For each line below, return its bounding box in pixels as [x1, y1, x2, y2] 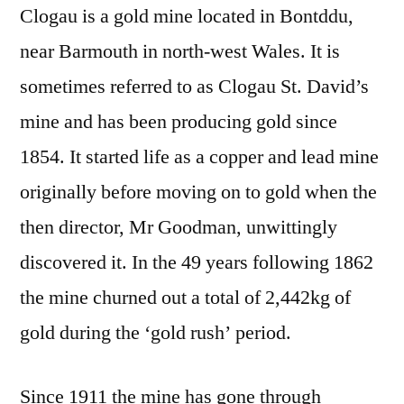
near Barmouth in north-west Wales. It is [20, 39, 340, 64]
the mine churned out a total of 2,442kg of [20, 285, 351, 310]
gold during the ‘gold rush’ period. [20, 320, 291, 345]
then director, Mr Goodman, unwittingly [20, 215, 337, 240]
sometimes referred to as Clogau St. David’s [20, 74, 369, 99]
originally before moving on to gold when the [20, 179, 377, 205]
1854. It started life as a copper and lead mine [20, 144, 379, 170]
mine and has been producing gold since [20, 109, 337, 134]
